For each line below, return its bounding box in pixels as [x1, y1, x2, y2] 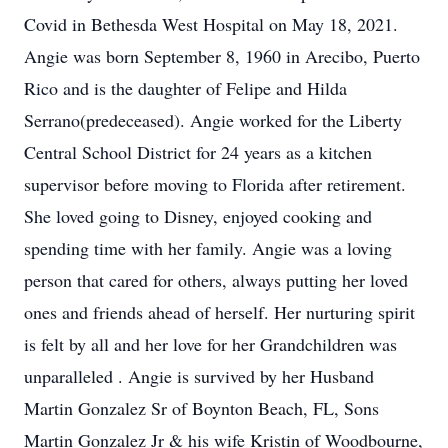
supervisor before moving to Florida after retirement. [24, 172, 406, 196]
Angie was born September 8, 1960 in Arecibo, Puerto [24, 44, 420, 68]
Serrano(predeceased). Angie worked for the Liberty [24, 108, 402, 132]
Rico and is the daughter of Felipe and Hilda [24, 76, 347, 100]
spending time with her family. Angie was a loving [24, 236, 392, 260]
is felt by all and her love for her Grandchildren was [24, 332, 397, 356]
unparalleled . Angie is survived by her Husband [24, 364, 374, 388]
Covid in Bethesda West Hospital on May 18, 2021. [24, 12, 398, 36]
